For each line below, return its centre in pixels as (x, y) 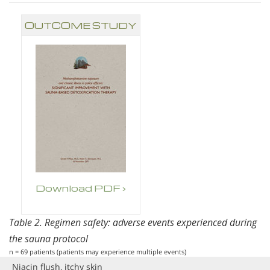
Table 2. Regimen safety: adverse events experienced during (133, 222)
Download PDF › (81, 188)
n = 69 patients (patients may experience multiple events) (98, 251)
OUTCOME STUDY (81, 25)
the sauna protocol (49, 238)
